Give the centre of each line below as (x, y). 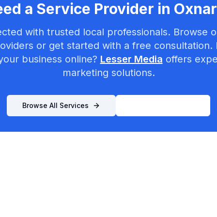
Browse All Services (55, 105)
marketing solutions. (108, 73)
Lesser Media (131, 59)
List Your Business (163, 105)
